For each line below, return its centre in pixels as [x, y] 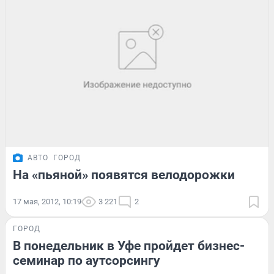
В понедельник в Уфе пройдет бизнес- [129, 246]
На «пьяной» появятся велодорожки [124, 175]
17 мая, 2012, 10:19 [47, 201]
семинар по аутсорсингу [87, 260]
